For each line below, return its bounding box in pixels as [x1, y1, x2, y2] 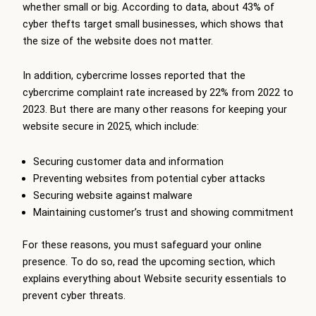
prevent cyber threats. [23, 288, 126, 302]
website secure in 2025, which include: [23, 120, 199, 133]
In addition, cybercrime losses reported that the [23, 69, 245, 83]
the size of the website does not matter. [23, 34, 213, 47]
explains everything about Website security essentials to [23, 272, 286, 285]
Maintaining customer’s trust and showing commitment [32, 205, 293, 219]
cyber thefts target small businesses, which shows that [23, 17, 284, 30]
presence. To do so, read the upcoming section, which [23, 255, 275, 268]
